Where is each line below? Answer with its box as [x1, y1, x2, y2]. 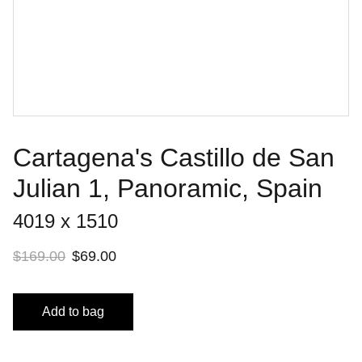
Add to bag [42, 305, 104, 318]
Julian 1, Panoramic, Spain [13, 174, 322, 203]
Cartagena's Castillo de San [13, 143, 335, 172]
